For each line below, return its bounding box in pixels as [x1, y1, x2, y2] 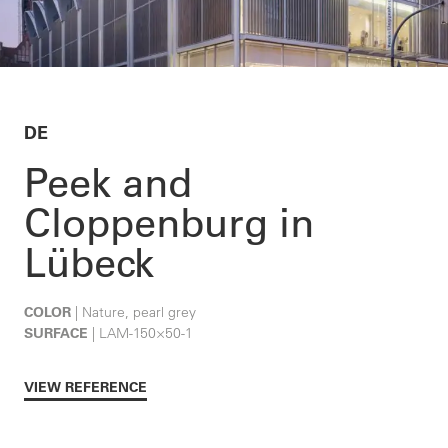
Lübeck [24, 236, 155, 287]
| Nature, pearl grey [71, 302, 197, 321]
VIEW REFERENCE [24, 377, 148, 396]
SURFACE [24, 323, 89, 342]
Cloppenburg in [24, 196, 315, 247]
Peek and [24, 156, 193, 207]
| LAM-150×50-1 [88, 323, 194, 342]
